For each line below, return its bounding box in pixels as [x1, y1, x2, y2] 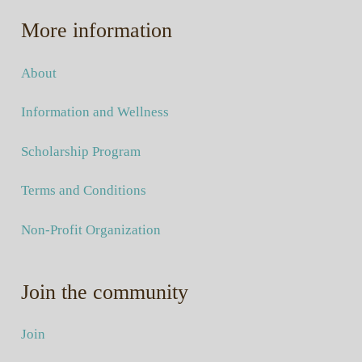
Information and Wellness [20, 104, 169, 120]
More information [20, 19, 172, 43]
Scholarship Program [20, 143, 141, 159]
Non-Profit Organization [20, 221, 161, 238]
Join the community [20, 280, 188, 304]
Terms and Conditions [20, 183, 146, 199]
